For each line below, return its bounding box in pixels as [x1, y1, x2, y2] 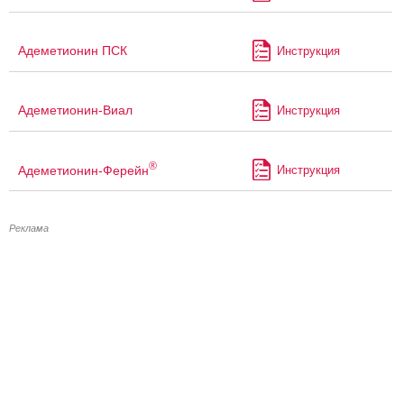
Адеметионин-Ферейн [18, 162, 149, 178]
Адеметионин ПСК [18, 43, 127, 59]
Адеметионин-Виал [18, 103, 133, 118]
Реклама [9, 223, 49, 234]
